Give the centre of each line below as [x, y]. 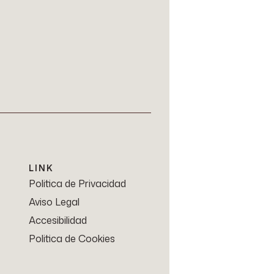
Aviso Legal [54, 202]
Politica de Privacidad [77, 184]
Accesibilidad [57, 220]
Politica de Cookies [72, 239]
